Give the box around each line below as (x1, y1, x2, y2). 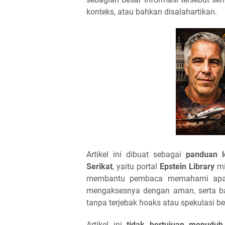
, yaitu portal (113, 162, 160, 171)
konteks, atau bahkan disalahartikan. (86, 7, 217, 17)
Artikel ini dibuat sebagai (86, 150, 186, 159)
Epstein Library (160, 162, 214, 171)
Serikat (86, 162, 113, 171)
